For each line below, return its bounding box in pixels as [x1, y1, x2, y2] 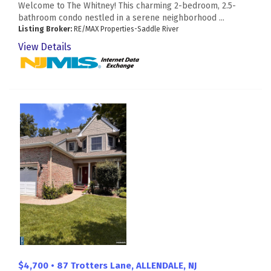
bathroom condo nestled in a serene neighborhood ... [18, 13, 224, 24]
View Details [18, 41, 71, 53]
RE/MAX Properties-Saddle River [72, 25, 178, 34]
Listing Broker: [18, 25, 72, 34]
